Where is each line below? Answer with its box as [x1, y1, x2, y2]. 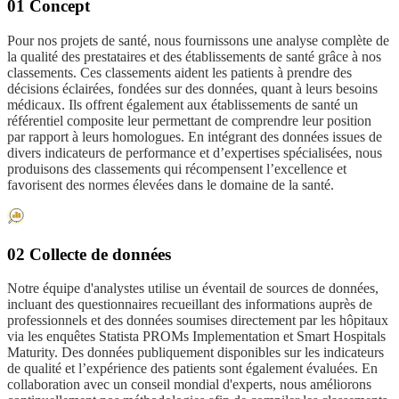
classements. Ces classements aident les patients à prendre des [7, 65, 352, 81]
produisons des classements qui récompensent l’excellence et [7, 161, 346, 177]
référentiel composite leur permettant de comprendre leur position [7, 113, 371, 129]
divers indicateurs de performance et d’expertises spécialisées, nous [7, 145, 382, 161]
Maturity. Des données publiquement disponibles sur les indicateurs [7, 345, 384, 361]
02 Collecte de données [7, 244, 171, 264]
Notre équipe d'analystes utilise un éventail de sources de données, [7, 281, 379, 297]
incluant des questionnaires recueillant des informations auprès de [7, 297, 372, 313]
